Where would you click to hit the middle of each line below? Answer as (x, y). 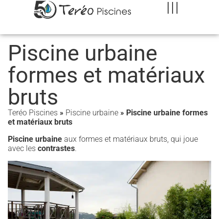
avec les (23, 148)
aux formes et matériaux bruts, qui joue (130, 139)
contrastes (56, 148)
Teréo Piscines (33, 113)
